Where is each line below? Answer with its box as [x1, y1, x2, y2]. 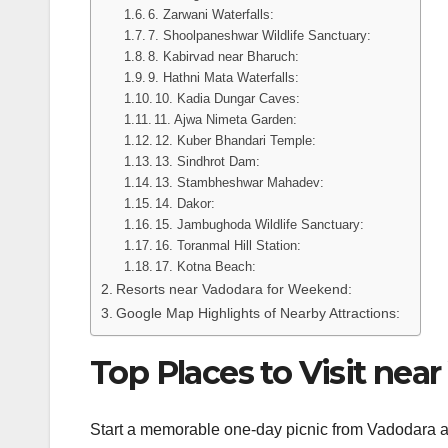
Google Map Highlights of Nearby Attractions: [115, 305, 400, 322]
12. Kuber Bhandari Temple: [155, 133, 317, 149]
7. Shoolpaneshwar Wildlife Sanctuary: [148, 28, 372, 44]
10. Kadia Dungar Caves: [155, 91, 301, 107]
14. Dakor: [155, 196, 216, 212]
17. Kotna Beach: [155, 259, 257, 275]
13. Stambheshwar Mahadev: [155, 175, 325, 191]
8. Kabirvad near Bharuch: [148, 49, 300, 65]
